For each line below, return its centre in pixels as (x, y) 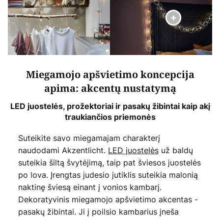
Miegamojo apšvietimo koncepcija (110, 75)
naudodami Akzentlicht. (63, 151)
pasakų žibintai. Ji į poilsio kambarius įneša (98, 212)
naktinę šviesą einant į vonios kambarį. (90, 187)
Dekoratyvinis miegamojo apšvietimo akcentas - (108, 200)
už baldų (176, 151)
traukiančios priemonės (110, 117)
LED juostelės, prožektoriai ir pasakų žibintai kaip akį (110, 106)
